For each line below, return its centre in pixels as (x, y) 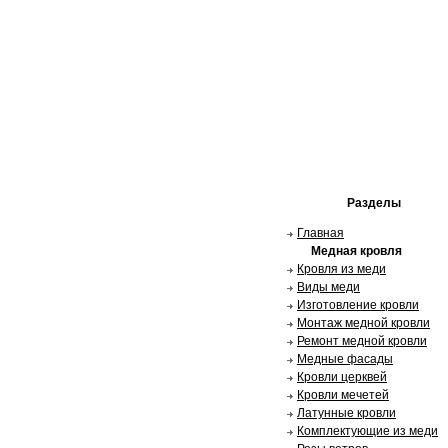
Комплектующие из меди (367, 431)
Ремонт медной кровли (362, 341)
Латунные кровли (346, 413)
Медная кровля (356, 251)
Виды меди (328, 287)
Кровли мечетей (343, 395)
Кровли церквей (342, 377)
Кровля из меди (341, 269)
